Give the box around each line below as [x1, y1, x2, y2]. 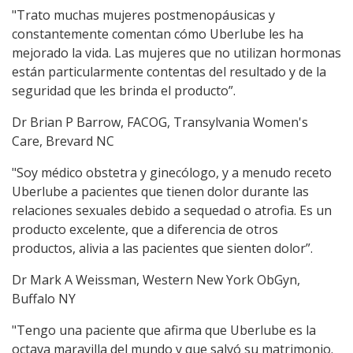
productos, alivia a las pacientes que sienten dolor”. [12, 240, 313, 258]
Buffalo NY [12, 290, 76, 308]
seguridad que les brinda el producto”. [12, 82, 236, 100]
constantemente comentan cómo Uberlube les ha [12, 25, 303, 43]
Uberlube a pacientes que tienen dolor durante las [12, 183, 309, 201]
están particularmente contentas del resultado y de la [12, 63, 326, 81]
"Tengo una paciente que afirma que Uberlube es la [12, 321, 316, 340]
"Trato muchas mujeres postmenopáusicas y [12, 6, 275, 24]
